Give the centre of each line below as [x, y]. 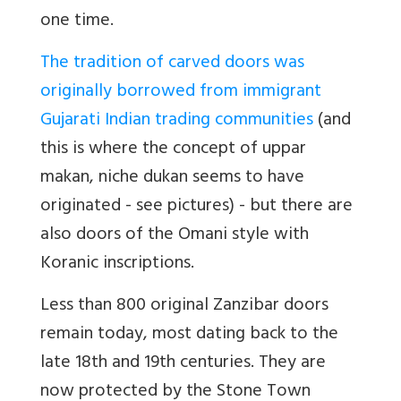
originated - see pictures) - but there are [196, 208]
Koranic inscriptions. [117, 265]
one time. [77, 22]
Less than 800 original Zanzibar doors [184, 307]
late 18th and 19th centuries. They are [183, 364]
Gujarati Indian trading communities [177, 122]
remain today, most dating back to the [189, 336]
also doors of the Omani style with [175, 236]
